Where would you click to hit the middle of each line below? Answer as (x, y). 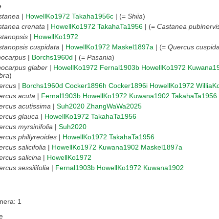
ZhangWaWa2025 (114, 106)
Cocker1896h (86, 85)
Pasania (99, 57)
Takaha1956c (93, 16)
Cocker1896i (128, 85)
